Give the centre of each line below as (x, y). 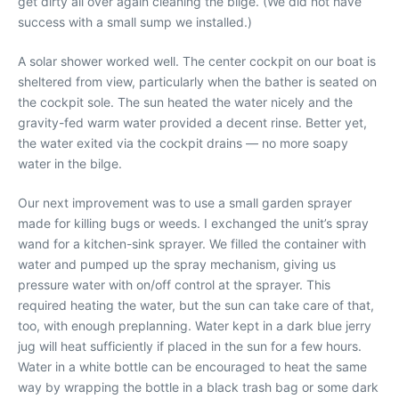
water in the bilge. (70, 163)
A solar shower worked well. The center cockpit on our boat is (197, 61)
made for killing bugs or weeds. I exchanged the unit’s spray (193, 223)
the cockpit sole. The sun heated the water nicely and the (185, 102)
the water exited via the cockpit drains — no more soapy (183, 143)
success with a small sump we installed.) (135, 22)
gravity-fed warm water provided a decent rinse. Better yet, (192, 122)
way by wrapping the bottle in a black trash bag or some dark (198, 387)
